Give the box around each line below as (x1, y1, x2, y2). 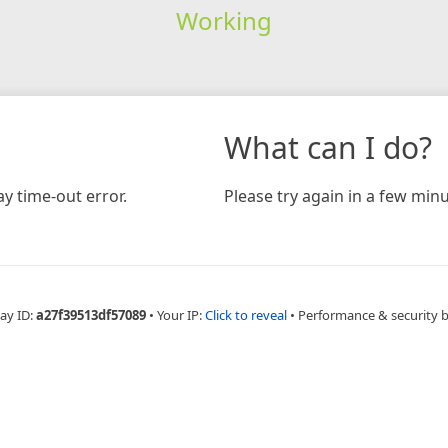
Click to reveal (205, 305, 287, 324)
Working (175, 3, 272, 37)
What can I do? (224, 126, 432, 168)
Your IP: (157, 305, 205, 324)
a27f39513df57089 (36, 305, 146, 324)
